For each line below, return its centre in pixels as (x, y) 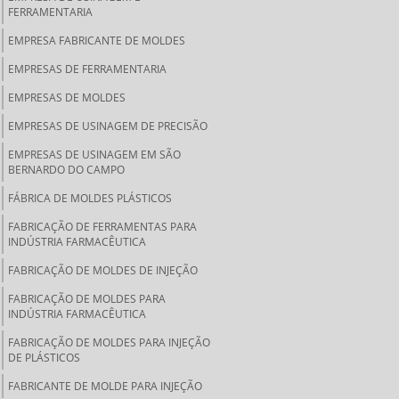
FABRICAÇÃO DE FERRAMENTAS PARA (102, 227)
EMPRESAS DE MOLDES (67, 98)
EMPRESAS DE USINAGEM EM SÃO (94, 155)
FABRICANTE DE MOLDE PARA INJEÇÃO (105, 386)
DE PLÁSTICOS (44, 358)
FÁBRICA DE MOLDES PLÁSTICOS (90, 198)
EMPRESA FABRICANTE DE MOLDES (97, 41)
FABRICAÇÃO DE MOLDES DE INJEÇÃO (103, 270)
